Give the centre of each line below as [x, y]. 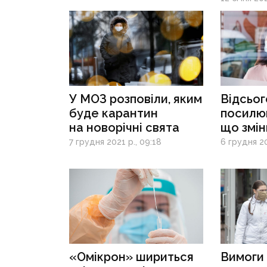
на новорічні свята [125, 128]
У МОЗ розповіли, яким [136, 99]
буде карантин [114, 114]
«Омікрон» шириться [132, 257]
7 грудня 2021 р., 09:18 [116, 142]
